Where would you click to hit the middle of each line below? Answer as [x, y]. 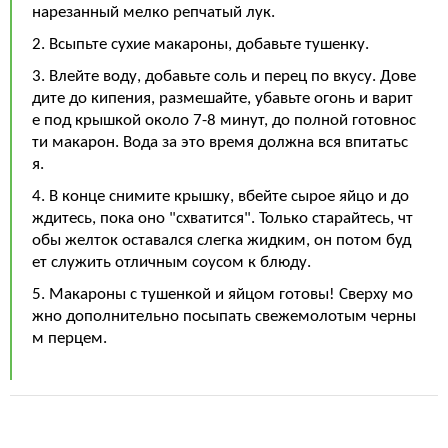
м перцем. [69, 338]
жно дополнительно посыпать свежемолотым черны [224, 316]
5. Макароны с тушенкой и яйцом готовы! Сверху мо [222, 294]
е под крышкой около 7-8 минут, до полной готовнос [224, 120]
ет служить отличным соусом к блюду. [171, 262]
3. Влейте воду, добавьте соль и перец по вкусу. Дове [224, 76]
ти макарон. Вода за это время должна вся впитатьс [220, 142]
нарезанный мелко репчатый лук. [153, 12]
